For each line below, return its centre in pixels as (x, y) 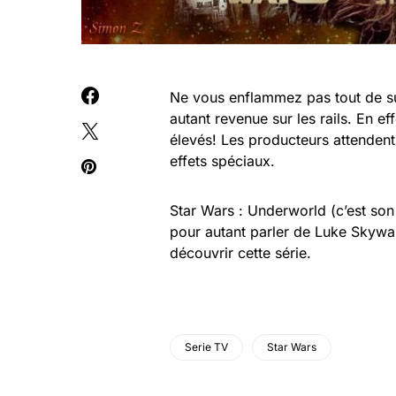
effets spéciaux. (222, 161)
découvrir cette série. (240, 253)
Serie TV (206, 347)
